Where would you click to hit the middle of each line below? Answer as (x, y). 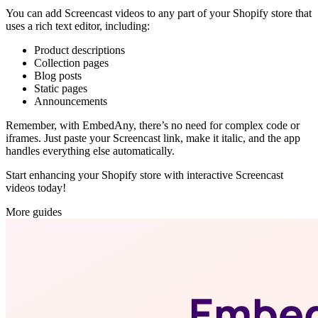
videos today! (36, 188)
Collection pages (71, 63)
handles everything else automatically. (90, 151)
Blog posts (58, 76)
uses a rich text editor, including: (78, 26)
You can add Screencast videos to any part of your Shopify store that (159, 13)
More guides (34, 212)
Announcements (71, 102)
